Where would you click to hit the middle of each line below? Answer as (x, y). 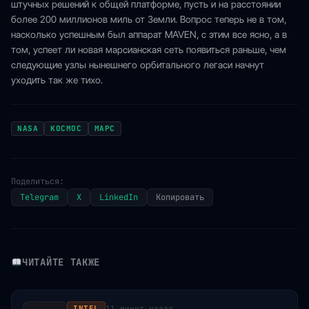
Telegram (39, 197)
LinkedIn (119, 197)
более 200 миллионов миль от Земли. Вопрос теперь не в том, (149, 19)
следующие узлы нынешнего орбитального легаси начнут (138, 65)
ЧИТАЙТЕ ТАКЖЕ (61, 262)
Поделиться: (38, 181)
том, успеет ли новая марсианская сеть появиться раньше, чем (149, 50)
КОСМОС (66, 128)
